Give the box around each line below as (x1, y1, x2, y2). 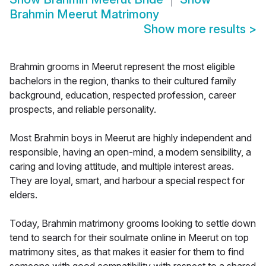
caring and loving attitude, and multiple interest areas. (9, 160, 234, 173)
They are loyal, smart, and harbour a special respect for (9, 175, 245, 187)
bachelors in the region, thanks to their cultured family (9, 75, 236, 87)
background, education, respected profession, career (9, 89, 236, 102)
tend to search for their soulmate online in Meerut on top (9, 232, 249, 244)
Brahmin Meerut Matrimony (9, 7, 159, 22)
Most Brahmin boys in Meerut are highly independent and (9, 132, 252, 144)
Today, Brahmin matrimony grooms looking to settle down (9, 217, 256, 230)
